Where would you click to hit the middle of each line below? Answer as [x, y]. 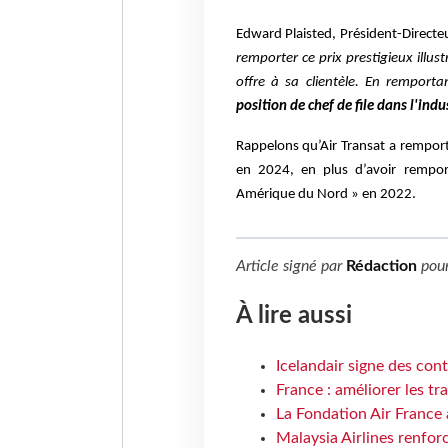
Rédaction [381, 266]
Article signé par [290, 266]
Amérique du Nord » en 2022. [325, 195]
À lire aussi [293, 316]
